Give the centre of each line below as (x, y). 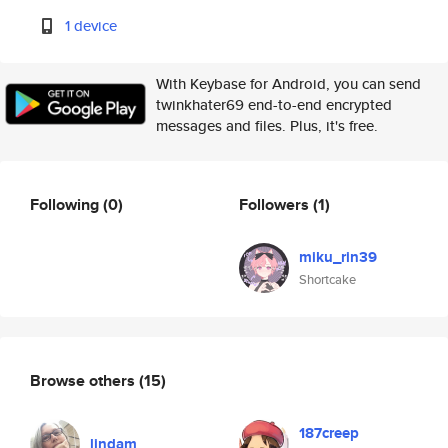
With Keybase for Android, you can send (288, 83)
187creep (329, 433)
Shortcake (327, 279)
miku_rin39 (338, 257)
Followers (276, 204)
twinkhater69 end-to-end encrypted (274, 104)
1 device (91, 25)
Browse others (84, 380)
